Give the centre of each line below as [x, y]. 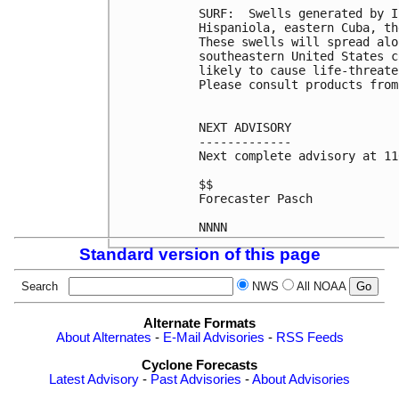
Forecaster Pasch [256, 199]
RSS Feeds [309, 338]
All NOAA [321, 287]
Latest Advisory [94, 379]
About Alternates [103, 338]
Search [43, 287]
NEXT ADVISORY [245, 128]
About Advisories [301, 379]
